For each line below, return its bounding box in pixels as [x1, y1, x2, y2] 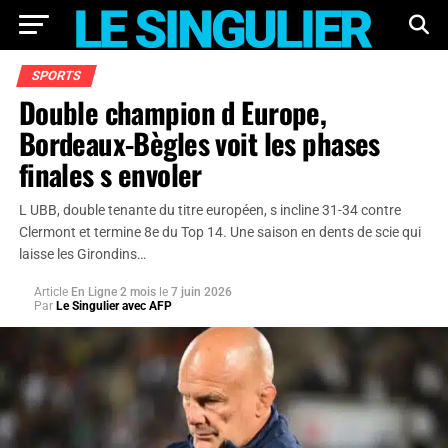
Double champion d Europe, [18, 91, 327, 133]
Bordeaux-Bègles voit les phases [18, 122, 380, 164]
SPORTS [29, 68, 83, 83]
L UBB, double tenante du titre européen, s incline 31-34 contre [18, 202, 401, 219]
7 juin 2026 [170, 285, 232, 299]
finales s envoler [18, 153, 202, 195]
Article [33, 285, 68, 299]
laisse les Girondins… [18, 246, 146, 263]
